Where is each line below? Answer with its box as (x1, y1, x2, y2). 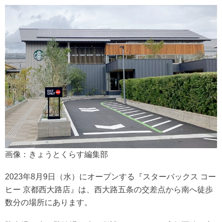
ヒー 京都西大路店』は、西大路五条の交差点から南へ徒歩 (5, 185, 213, 194)
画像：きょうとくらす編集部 (5, 150, 108, 159)
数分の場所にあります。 (5, 198, 92, 207)
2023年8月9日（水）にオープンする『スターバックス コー (5, 172, 216, 181)
